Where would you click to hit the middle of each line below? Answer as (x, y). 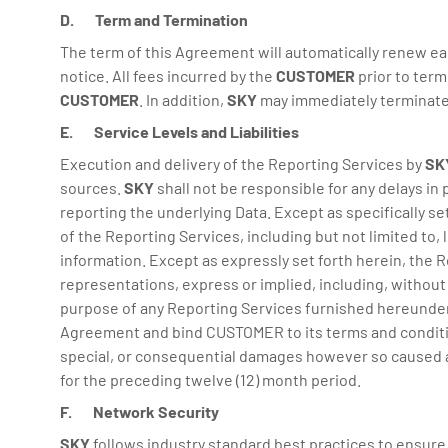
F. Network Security (139, 411)
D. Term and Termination (154, 19)
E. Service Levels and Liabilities (179, 131)
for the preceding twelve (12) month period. (210, 379)
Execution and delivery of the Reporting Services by (242, 163)
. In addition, (183, 99)
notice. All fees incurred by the (168, 75)
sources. (92, 187)
